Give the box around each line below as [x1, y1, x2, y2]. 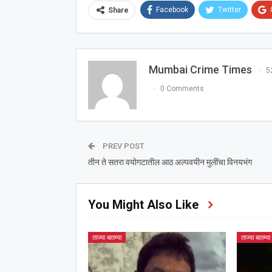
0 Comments [160, 84, 204, 93]
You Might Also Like [87, 197, 199, 212]
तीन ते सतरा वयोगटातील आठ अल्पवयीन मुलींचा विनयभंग [87, 157, 252, 168]
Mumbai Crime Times [148, 63, 252, 76]
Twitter [217, 5, 241, 15]
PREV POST [100, 141, 144, 151]
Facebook [155, 5, 188, 15]
